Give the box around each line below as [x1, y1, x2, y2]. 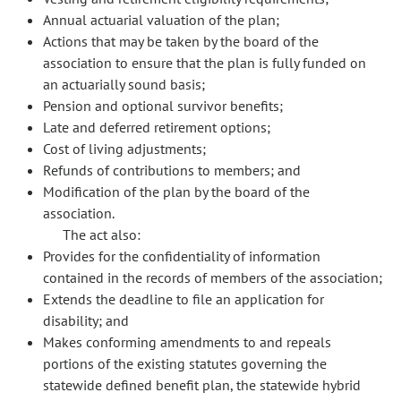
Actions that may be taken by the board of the [43, 32, 319, 50]
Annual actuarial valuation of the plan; [43, 11, 279, 29]
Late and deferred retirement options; [43, 118, 270, 136]
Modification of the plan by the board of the [43, 183, 310, 200]
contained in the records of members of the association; [43, 269, 382, 286]
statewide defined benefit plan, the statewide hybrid [43, 376, 361, 394]
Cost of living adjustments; [43, 140, 206, 158]
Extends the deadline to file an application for [43, 290, 324, 308]
